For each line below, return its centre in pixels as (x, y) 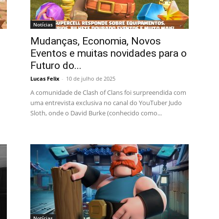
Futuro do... (56, 66)
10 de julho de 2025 (91, 78)
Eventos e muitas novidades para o (109, 53)
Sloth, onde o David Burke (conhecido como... (96, 113)
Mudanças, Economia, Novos (96, 41)
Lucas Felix (45, 78)
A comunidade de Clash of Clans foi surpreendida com (108, 92)
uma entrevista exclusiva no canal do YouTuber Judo (106, 103)
